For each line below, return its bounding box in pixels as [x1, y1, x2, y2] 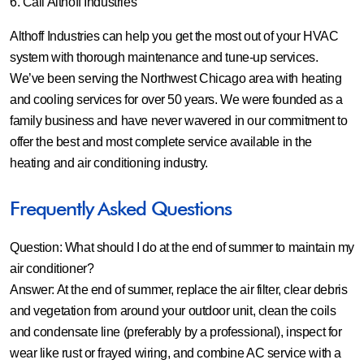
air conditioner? [10, 262, 94, 275]
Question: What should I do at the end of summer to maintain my [10, 240, 354, 254]
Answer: [10, 283, 55, 297]
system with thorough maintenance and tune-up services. [10, 50, 318, 64]
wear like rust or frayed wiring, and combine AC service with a [10, 346, 341, 360]
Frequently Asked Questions [10, 197, 232, 220]
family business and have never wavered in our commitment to [10, 114, 348, 128]
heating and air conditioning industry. [10, 156, 209, 170]
